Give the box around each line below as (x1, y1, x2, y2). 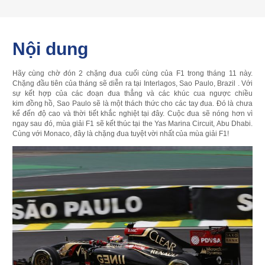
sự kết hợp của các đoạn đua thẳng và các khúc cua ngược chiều (12, 89, 253, 98)
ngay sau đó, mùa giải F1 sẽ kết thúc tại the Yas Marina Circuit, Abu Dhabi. (12, 119, 253, 128)
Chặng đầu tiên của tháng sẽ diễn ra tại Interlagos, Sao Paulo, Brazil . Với (12, 79, 253, 88)
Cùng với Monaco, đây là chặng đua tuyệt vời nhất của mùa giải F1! (12, 129, 229, 138)
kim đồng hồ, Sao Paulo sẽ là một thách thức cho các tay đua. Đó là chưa (12, 99, 253, 108)
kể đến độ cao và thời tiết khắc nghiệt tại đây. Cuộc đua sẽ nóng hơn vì (12, 109, 253, 118)
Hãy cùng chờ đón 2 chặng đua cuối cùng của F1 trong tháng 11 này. (12, 69, 253, 77)
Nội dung (12, 38, 88, 59)
